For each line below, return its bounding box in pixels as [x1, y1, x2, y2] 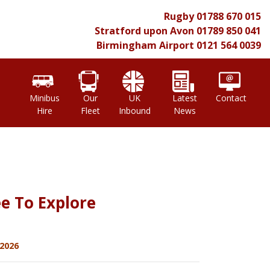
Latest [172, 92, 198, 104]
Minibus [29, 92, 60, 104]
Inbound [118, 105, 151, 116]
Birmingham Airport [96, 39, 194, 52]
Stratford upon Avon [95, 24, 194, 37]
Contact [216, 92, 247, 104]
